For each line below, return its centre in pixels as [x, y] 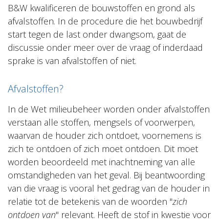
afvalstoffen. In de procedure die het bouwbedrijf [105, 21]
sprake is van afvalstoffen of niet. [72, 61]
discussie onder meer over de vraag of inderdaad [105, 47]
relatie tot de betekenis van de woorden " [90, 201]
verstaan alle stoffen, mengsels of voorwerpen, [101, 122]
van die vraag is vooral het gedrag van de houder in [109, 188]
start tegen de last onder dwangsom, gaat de [97, 34]
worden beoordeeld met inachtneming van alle [101, 162]
